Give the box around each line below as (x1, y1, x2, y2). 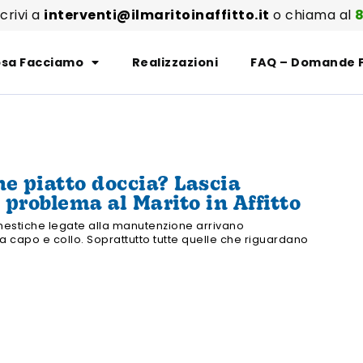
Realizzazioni (131, 54, 219, 70)
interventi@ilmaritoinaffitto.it (44, 6, 270, 24)
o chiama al (269, 6, 356, 24)
